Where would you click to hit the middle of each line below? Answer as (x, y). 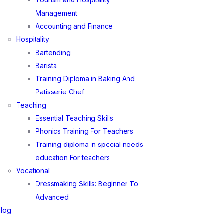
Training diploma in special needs (90, 144)
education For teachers (73, 157)
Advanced (52, 197)
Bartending (53, 52)
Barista (46, 65)
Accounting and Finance (74, 26)
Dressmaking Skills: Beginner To (87, 184)
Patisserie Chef (60, 92)
